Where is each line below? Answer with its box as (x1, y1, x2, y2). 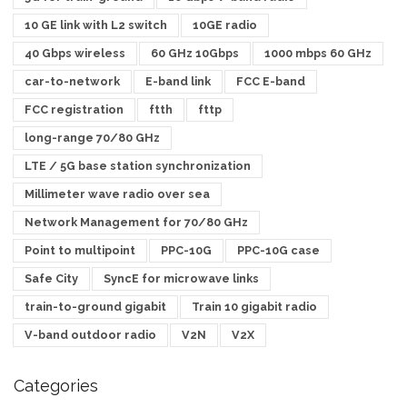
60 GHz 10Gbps (151, 46, 239, 60)
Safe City (25, 272, 78, 285)
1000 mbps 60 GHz (264, 46, 372, 60)
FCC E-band (236, 74, 305, 88)
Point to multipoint (25, 243, 135, 257)
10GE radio (193, 18, 257, 32)
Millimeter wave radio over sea (25, 187, 210, 201)
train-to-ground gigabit (25, 300, 166, 313)
